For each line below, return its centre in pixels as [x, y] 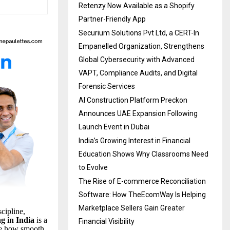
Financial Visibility [107, 221]
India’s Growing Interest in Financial [135, 140]
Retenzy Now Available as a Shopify [137, 5]
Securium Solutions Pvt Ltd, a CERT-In [139, 33]
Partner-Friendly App [112, 19]
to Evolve [93, 167]
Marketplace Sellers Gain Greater [132, 208]
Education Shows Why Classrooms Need [143, 154]
